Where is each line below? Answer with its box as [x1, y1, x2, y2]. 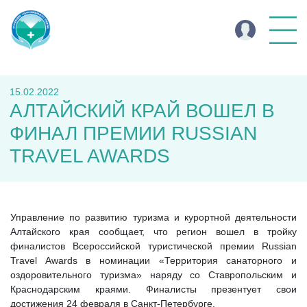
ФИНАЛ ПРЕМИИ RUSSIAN [10, 123, 257, 144]
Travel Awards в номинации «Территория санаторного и [10, 255, 297, 266]
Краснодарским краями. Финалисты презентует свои [10, 284, 297, 295]
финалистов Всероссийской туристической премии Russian [10, 241, 297, 251]
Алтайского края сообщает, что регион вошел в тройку [10, 226, 297, 237]
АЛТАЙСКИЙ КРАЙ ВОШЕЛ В [10, 100, 275, 121]
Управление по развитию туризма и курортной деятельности [10, 212, 297, 223]
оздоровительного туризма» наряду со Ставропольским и [10, 269, 297, 280]
